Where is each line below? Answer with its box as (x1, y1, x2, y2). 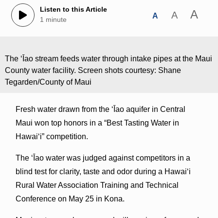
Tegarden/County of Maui (5, 77, 91, 86)
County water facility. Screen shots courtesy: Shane (5, 66, 181, 74)
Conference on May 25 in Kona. (15, 194, 125, 203)
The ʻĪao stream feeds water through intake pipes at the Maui (5, 54, 212, 63)
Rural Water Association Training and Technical (15, 181, 179, 189)
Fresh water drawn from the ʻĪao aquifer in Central (15, 105, 185, 113)
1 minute (39, 16, 67, 24)
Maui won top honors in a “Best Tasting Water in (15, 118, 179, 127)
